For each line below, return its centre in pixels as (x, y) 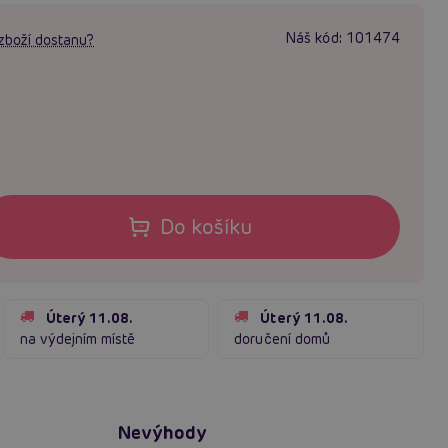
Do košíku (205, 226)
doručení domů (282, 338)
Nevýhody (163, 432)
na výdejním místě (77, 338)
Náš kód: (313, 37)
